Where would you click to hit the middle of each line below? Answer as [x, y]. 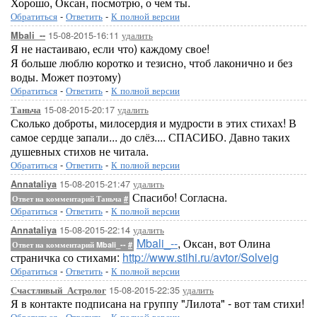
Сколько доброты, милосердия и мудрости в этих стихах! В [154, 123]
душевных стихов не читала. [80, 151]
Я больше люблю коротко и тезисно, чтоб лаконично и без [151, 63]
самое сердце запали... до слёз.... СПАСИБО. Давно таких [150, 137]
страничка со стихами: [67, 257]
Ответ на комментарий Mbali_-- [70, 244]
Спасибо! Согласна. [178, 197]
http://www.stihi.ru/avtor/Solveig [201, 257]
